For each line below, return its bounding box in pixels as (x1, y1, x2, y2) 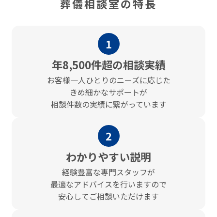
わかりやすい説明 (66, 148, 151, 164)
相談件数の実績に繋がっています (50, 98, 167, 110)
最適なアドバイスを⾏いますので (50, 178, 167, 190)
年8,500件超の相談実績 (51, 56, 166, 72)
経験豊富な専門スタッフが (62, 166, 155, 178)
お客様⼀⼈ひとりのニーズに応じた (46, 74, 170, 86)
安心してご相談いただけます (58, 190, 159, 202)
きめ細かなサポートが (70, 86, 147, 98)
